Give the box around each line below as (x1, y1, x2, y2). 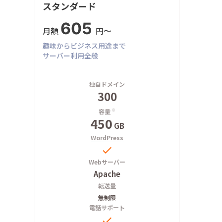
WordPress (91, 133, 123, 142)
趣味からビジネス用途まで (43, 41, 126, 51)
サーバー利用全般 (43, 51, 98, 61)
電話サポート (89, 203, 125, 212)
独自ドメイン (89, 80, 125, 89)
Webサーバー (89, 158, 125, 166)
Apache (94, 168, 120, 179)
